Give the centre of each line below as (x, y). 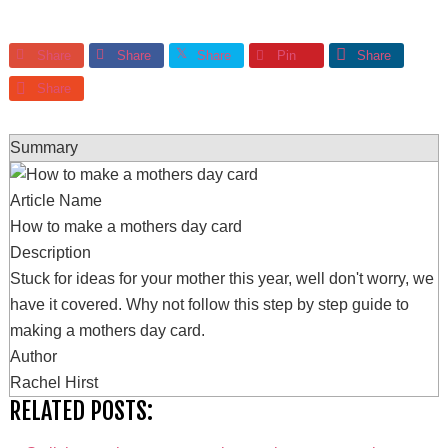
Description (50, 252)
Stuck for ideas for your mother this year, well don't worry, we (221, 278)
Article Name (55, 200)
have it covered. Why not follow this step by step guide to (209, 304)
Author (33, 356)
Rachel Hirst (53, 382)
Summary (43, 147)
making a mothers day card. (107, 330)
